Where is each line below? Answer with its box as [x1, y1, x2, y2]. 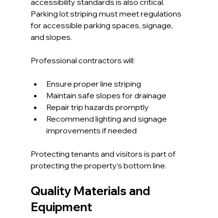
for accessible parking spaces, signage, [30, 20, 174, 31]
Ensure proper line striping [46, 79, 141, 89]
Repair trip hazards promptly [46, 102, 149, 112]
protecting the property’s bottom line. [30, 161, 166, 171]
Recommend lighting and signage [46, 114, 168, 124]
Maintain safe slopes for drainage [46, 91, 166, 101]
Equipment [30, 200, 92, 215]
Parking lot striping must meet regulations [30, 9, 183, 19]
